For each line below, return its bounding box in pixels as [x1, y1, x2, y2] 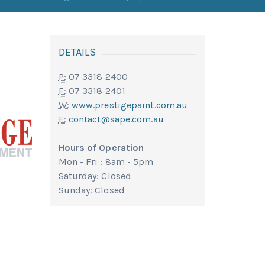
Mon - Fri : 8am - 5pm [58, 156, 154, 167]
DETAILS [58, 46, 96, 59]
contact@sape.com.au [68, 114, 164, 125]
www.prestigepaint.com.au [71, 99, 188, 111]
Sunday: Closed [58, 185, 125, 196]
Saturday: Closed [58, 170, 132, 182]
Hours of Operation [58, 142, 144, 153]
